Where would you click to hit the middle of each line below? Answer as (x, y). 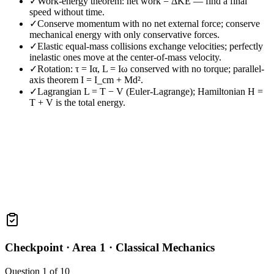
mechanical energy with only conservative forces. (124, 35)
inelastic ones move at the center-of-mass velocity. (125, 57)
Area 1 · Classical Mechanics (143, 248)
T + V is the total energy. (77, 103)
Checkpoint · (39, 248)
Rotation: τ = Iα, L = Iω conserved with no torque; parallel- (151, 69)
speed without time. (67, 12)
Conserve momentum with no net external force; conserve (149, 24)
